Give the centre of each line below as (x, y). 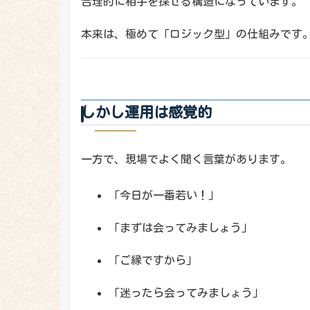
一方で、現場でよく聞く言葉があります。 (186, 159)
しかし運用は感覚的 (146, 112)
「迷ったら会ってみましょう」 (186, 293)
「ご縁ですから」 (153, 261)
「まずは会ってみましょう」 (181, 227)
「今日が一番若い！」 (164, 195)
